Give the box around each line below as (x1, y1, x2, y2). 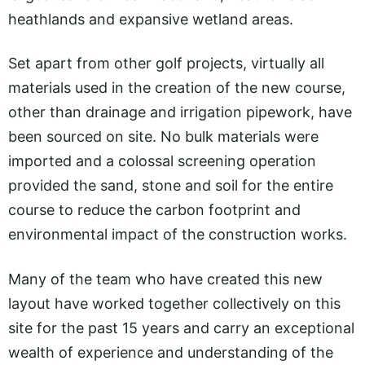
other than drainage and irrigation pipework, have (8, 103, 352, 121)
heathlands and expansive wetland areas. (8, 11, 297, 28)
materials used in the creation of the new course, (8, 79, 345, 97)
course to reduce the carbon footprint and (8, 201, 301, 219)
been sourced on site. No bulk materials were (8, 128, 319, 146)
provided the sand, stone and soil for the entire (8, 177, 333, 195)
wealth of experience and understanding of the (8, 343, 333, 361)
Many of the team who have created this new (8, 270, 323, 288)
